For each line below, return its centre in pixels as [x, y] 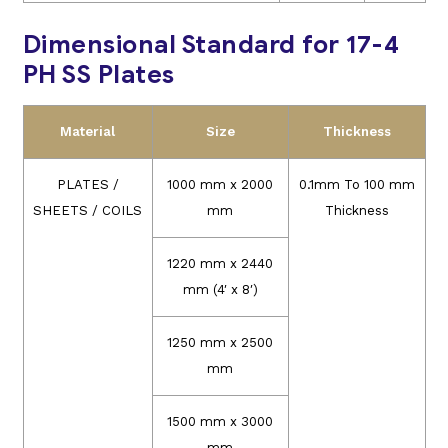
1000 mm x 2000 [220, 185]
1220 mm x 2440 [220, 264]
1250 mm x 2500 [220, 343]
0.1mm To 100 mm [356, 185]
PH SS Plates [98, 75]
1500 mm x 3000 [220, 422]
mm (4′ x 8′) [220, 290]
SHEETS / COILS [87, 211]
